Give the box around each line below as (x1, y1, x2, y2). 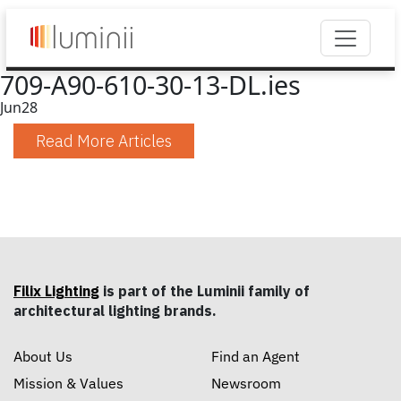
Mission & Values (13, 374, 124, 393)
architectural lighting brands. (13, 302, 217, 320)
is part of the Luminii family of (99, 282, 310, 300)
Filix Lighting (13, 282, 99, 300)
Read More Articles (36, 131, 172, 151)
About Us (13, 347, 73, 366)
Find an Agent (211, 347, 300, 366)
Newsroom (211, 374, 281, 393)
